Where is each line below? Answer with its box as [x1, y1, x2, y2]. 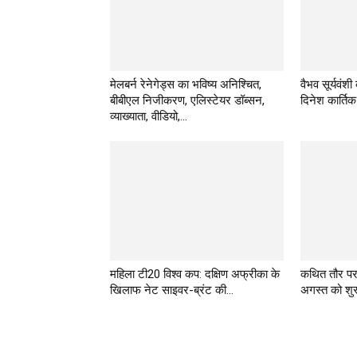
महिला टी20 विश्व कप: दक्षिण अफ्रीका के [110, 266, 280, 281]
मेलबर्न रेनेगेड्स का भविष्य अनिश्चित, [110, 76, 261, 92]
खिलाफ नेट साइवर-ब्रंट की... [110, 282, 233, 297]
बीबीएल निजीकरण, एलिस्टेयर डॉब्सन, [110, 92, 265, 108]
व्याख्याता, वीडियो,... [110, 108, 187, 124]
